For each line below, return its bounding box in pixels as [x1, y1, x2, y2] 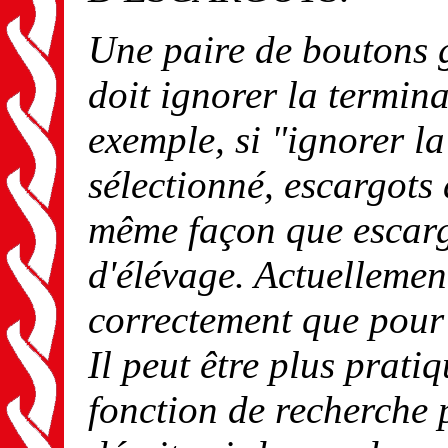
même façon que [88, 208, 353, 251]
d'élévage [88, 253, 235, 296]
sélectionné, [88, 163, 284, 206]
